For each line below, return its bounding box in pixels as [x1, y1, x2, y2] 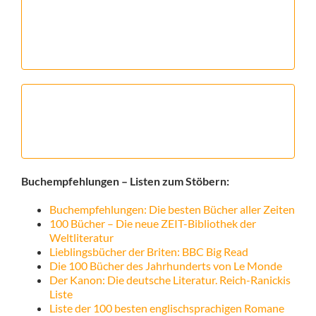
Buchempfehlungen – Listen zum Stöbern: [20, 174, 229, 188]
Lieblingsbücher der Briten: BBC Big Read [49, 245, 248, 259]
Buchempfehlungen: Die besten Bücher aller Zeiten [49, 202, 295, 217]
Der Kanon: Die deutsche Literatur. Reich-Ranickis [49, 273, 291, 287]
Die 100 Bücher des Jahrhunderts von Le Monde [49, 259, 282, 273]
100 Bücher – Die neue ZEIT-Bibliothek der [49, 217, 256, 231]
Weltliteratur [49, 231, 114, 245]
